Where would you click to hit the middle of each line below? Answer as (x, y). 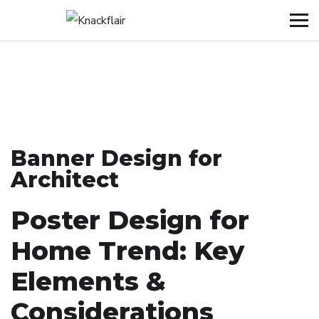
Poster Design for (130, 220)
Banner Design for (116, 159)
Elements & (88, 282)
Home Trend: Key (127, 251)
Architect (65, 180)
